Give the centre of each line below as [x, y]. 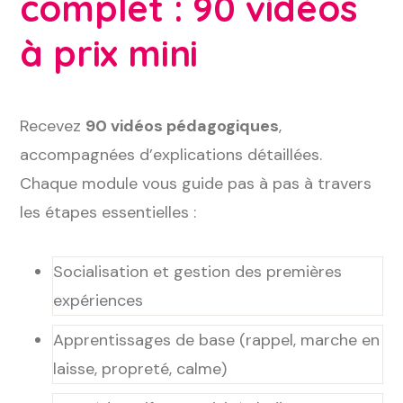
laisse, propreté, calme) [140, 369]
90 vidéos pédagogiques [183, 126]
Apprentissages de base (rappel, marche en [217, 340]
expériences [99, 300]
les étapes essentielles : [108, 212]
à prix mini [109, 53]
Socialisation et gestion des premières [198, 272]
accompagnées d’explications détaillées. [171, 155]
